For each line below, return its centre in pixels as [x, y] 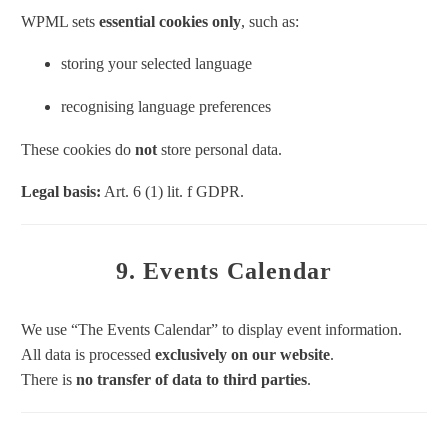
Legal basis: [61, 192]
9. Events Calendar [224, 271]
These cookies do [78, 149]
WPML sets [60, 21]
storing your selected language [156, 64]
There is [48, 379]
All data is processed [88, 354]
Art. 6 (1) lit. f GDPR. [172, 192]
